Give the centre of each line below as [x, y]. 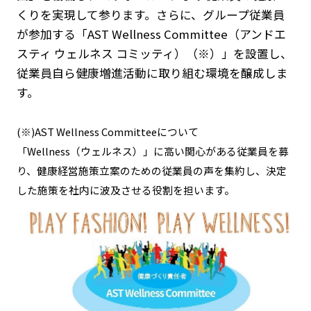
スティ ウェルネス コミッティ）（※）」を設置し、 [154, 53]
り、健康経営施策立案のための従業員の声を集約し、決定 [151, 170]
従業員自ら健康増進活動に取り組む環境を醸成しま [152, 73]
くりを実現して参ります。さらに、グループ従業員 [150, 14]
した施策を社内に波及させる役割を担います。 [125, 190]
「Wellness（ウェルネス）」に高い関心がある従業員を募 [152, 151]
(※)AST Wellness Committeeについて [107, 131]
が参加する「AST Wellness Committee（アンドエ [151, 34]
